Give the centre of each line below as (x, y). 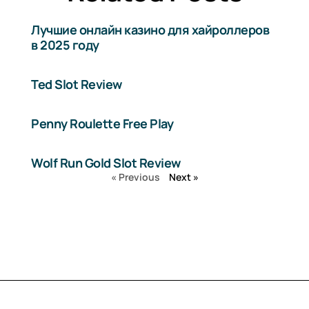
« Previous (135, 177)
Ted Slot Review (77, 84)
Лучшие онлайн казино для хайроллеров (150, 30)
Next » (183, 177)
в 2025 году (65, 45)
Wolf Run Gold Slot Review (106, 163)
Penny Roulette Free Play (102, 124)
